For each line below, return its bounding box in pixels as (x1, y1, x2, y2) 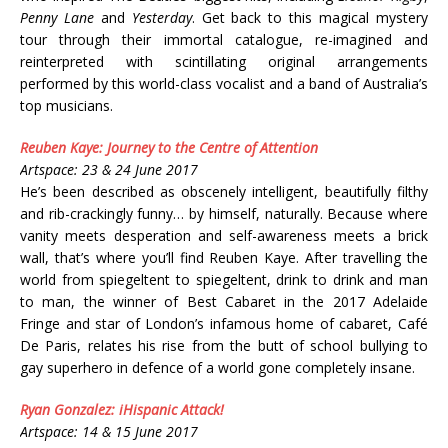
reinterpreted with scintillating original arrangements (20, 51, 428, 71)
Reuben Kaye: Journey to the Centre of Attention (20, 137, 318, 157)
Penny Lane (20, 7, 94, 27)
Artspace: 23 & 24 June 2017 (20, 159, 198, 179)
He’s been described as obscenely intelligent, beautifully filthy (20, 181, 428, 201)
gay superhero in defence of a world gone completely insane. (20, 357, 415, 377)
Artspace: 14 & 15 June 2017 (20, 421, 198, 441)
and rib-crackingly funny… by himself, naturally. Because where (20, 203, 428, 223)
